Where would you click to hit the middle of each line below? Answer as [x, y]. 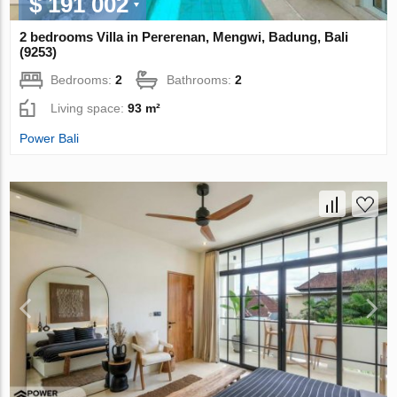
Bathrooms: [201, 80]
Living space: [90, 109]
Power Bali [50, 139]
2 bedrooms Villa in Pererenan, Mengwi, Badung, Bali [184, 37]
